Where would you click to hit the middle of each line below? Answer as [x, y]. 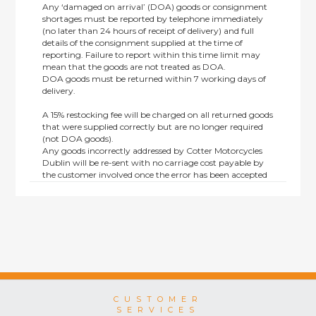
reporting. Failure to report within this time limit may [152, 55]
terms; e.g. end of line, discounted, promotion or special [153, 211]
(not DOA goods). [78, 139]
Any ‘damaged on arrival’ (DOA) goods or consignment [155, 7]
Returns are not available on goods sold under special [149, 199]
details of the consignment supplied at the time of [143, 43]
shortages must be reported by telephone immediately [153, 19]
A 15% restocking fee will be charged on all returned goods [158, 115]
